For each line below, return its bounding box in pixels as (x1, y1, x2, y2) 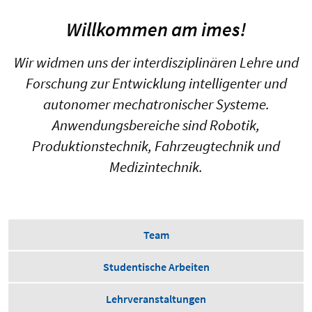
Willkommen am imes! (65, 16, 247, 42)
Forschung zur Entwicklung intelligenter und (25, 73, 287, 93)
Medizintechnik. (109, 157, 203, 176)
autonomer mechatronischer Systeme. (42, 94, 270, 114)
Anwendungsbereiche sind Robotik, (52, 115, 260, 134)
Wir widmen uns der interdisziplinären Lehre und (13, 52, 299, 72)
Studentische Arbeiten (102, 259, 210, 274)
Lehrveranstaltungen (106, 291, 206, 306)
